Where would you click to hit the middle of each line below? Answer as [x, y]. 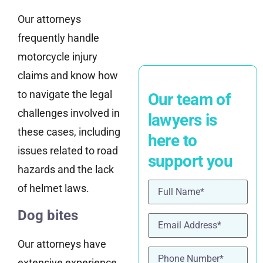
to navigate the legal [65, 94]
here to [172, 141]
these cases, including [69, 131]
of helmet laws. [53, 188]
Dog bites [48, 216]
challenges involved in [69, 113]
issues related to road [68, 150]
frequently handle [58, 38]
